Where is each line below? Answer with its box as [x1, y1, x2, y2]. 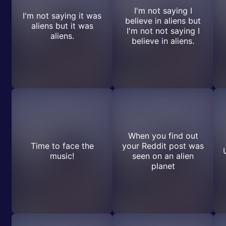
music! [50, 151, 74, 161]
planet [151, 161, 175, 171]
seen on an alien [132, 151, 194, 161]
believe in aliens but [125, 16, 201, 26]
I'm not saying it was [23, 11, 101, 21]
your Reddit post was [122, 141, 204, 151]
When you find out [128, 131, 198, 141]
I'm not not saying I [126, 26, 200, 36]
